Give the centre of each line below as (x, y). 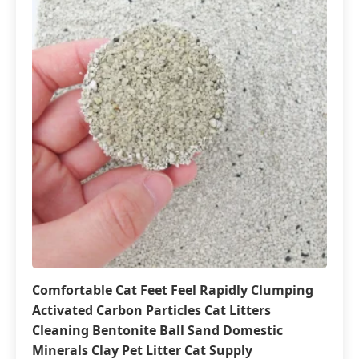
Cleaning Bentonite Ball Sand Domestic (157, 330)
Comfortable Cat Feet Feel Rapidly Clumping (173, 290)
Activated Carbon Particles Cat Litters (151, 310)
